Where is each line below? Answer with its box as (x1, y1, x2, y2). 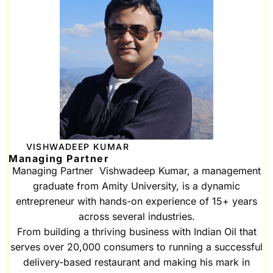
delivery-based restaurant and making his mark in (23, 256, 250, 269)
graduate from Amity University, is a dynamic (33, 180, 240, 193)
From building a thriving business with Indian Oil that (16, 225, 257, 238)
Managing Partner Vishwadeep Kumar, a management (12, 165, 261, 177)
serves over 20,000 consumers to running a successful (10, 241, 263, 253)
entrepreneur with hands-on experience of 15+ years (16, 195, 257, 208)
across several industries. (78, 210, 195, 223)
